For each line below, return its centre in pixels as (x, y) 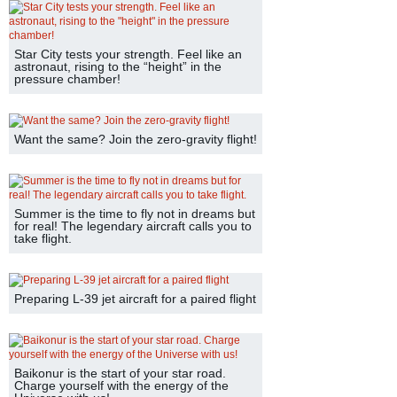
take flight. (43, 238)
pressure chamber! (67, 79)
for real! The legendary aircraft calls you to (133, 226)
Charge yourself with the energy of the (121, 385)
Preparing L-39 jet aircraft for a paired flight (135, 299)
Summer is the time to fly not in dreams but (135, 214)
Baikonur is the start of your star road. (120, 373)
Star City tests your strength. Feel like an (128, 54)
